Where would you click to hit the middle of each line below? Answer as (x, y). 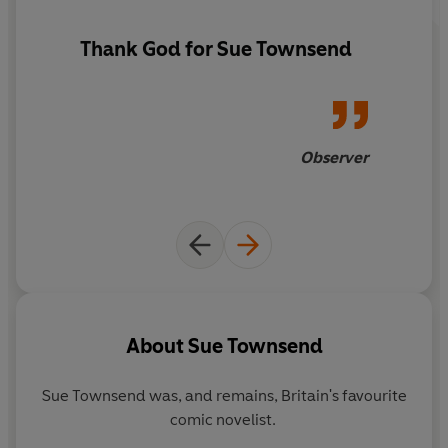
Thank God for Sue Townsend (216, 49)
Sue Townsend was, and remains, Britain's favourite (224, 395)
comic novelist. (224, 419)
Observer (334, 157)
